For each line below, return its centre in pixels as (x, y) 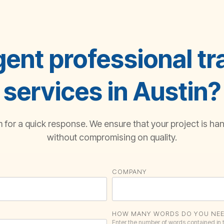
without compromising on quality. (112, 137)
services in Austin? (112, 91)
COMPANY (129, 171)
